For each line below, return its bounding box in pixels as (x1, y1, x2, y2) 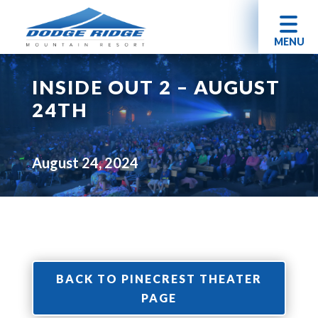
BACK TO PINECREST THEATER (55, 272, 262, 285)
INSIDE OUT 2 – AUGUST (31, 75, 280, 99)
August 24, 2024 (31, 154, 138, 171)
